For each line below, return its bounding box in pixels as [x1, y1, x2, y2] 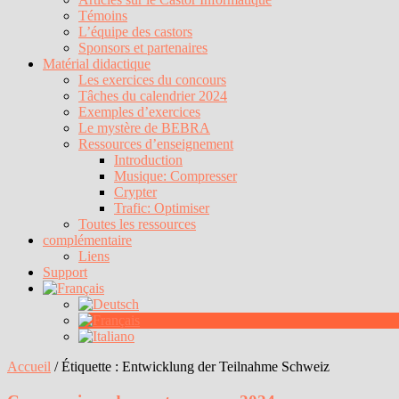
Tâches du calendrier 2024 [78, 88, 227, 103]
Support [43, 265, 87, 280]
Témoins [78, 8, 127, 23]
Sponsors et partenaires [78, 40, 208, 55]
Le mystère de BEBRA [78, 120, 210, 135]
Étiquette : [61, 359, 122, 374]
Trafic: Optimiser [114, 200, 209, 216]
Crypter [114, 184, 157, 199]
